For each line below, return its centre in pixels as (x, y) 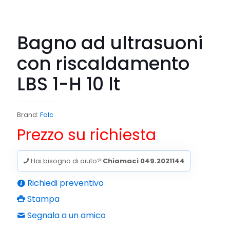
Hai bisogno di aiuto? (66, 161)
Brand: (28, 115)
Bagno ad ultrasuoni (110, 43)
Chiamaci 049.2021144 (144, 161)
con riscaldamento (103, 64)
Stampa (42, 199)
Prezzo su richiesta (87, 135)
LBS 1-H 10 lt (69, 84)
